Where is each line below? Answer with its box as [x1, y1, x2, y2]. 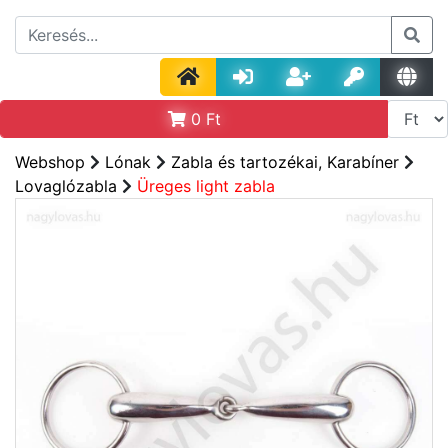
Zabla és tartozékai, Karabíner [171, 152, 399, 172]
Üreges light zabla [137, 176, 275, 196]
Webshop [15, 152, 85, 172]
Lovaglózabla [15, 176, 117, 196]
